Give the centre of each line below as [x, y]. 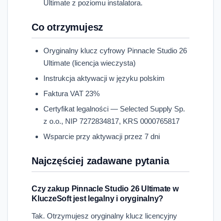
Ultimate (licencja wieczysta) [90, 63]
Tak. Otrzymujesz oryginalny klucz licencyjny [104, 216]
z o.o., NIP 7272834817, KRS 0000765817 [111, 121]
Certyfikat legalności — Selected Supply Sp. [114, 109]
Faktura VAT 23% [72, 93]
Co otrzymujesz [68, 27]
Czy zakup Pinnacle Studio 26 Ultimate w [105, 188]
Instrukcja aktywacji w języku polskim [104, 78]
